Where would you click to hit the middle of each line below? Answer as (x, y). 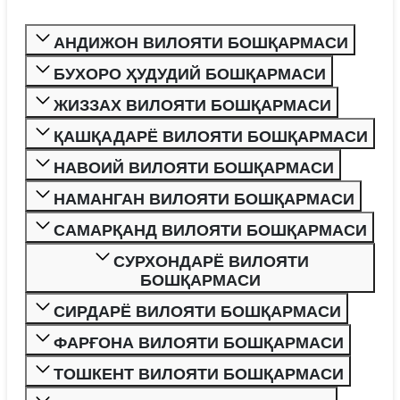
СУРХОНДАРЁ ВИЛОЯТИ (211, 262)
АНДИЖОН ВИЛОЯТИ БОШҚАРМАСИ (201, 43)
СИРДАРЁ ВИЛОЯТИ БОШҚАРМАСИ (197, 312)
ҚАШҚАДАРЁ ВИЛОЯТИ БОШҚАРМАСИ (211, 137)
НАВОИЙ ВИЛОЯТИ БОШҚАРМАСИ (194, 168)
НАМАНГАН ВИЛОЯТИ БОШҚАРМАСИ (204, 199)
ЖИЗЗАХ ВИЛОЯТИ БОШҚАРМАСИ (192, 105)
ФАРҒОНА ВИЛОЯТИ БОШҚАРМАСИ (199, 343)
